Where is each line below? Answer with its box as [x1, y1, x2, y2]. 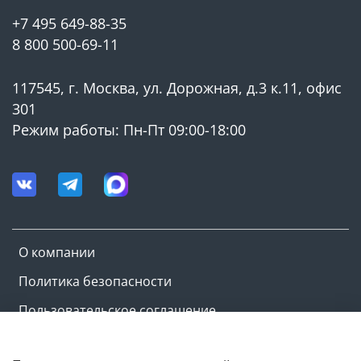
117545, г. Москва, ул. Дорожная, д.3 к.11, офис [12, 77, 342, 98]
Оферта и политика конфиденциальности [19, 330, 280, 348]
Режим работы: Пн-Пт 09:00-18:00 [12, 119, 246, 139]
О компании [19, 243, 95, 261]
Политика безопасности [19, 272, 172, 290]
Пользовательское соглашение [19, 301, 216, 319]
